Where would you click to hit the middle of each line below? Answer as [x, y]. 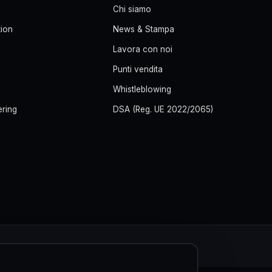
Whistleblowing [142, 89]
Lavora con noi [143, 49]
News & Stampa [144, 29]
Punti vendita [138, 69]
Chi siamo [132, 9]
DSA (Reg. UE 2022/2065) [163, 109]
